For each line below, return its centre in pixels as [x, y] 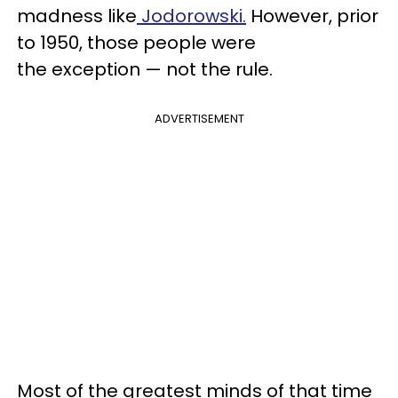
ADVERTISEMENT [199, 119]
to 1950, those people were [136, 43]
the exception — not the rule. [145, 69]
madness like [77, 16]
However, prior [312, 16]
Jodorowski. [191, 16]
